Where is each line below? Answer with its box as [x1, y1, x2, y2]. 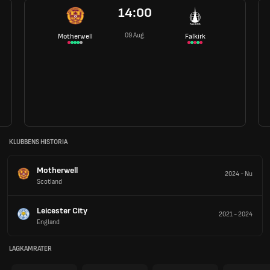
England [37, 218, 60, 226]
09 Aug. [124, 31, 146, 39]
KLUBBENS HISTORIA [9, 138, 67, 146]
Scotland [37, 177, 62, 186]
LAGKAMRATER [9, 245, 52, 253]
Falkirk [184, 31, 206, 41]
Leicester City [37, 205, 87, 216]
